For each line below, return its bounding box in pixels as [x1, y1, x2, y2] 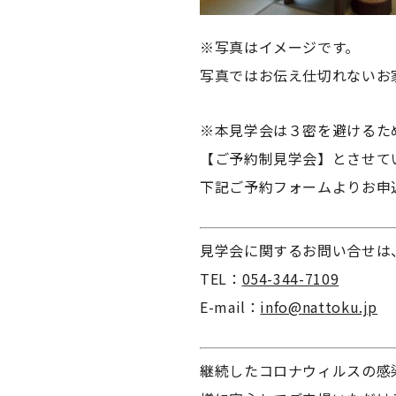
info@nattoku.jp [260, 296, 378, 317]
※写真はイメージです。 [200, 36, 361, 57]
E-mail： [200, 296, 261, 317]
